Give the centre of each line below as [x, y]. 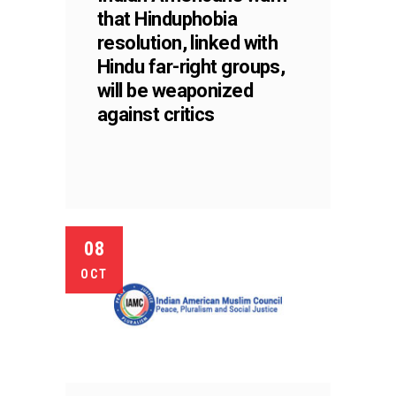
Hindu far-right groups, [191, 66]
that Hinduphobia [168, 19]
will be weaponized [175, 90]
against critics [156, 114]
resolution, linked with [188, 42]
